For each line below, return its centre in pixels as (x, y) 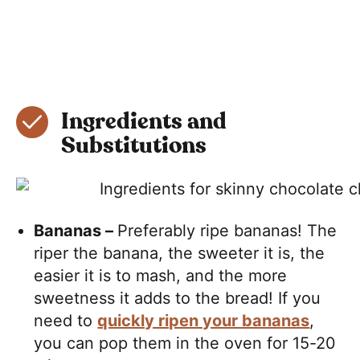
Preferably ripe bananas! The (227, 230)
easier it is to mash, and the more (161, 275)
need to (66, 320)
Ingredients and (144, 122)
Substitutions (134, 146)
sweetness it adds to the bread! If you (178, 298)
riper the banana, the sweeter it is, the (180, 253)
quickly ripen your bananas (204, 320)
